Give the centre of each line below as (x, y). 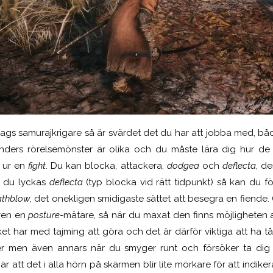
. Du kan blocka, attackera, (106, 165)
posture (44, 215)
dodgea (184, 165)
